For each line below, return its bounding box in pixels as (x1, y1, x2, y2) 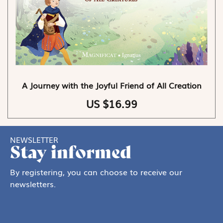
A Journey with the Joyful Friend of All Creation (21, 79, 202, 92)
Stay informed (10, 141, 131, 163)
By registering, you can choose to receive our (10, 166, 182, 178)
